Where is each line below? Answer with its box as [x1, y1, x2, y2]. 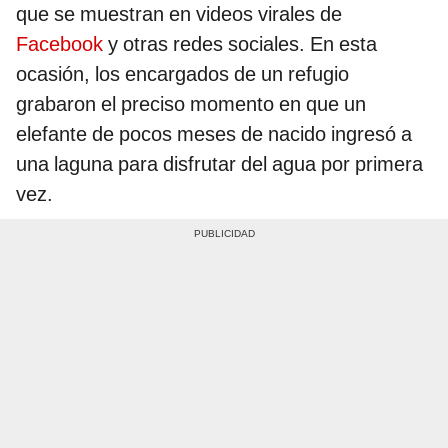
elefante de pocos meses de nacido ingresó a [16, 122, 412, 147]
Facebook [16, 32, 103, 57]
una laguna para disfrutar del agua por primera [16, 152, 423, 177]
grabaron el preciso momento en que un [16, 92, 366, 117]
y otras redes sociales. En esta [103, 32, 377, 57]
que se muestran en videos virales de [16, 2, 342, 27]
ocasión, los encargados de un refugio [16, 62, 349, 87]
